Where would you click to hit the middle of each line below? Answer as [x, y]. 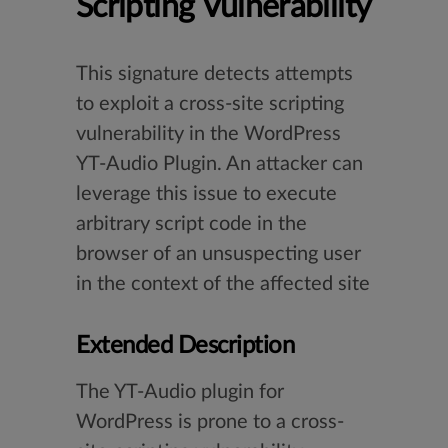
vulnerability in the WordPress [208, 134]
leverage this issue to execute [206, 194]
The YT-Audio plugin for [180, 392]
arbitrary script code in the [191, 224]
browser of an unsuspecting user [218, 254]
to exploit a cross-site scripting [210, 104]
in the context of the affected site [223, 284]
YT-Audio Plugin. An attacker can [219, 164]
